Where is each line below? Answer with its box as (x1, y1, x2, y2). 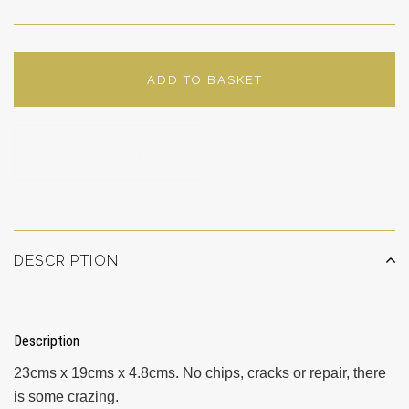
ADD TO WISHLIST (45, 146, 173, 161)
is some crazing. (14, 389, 119, 405)
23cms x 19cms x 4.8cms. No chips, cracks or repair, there (14, 365, 386, 382)
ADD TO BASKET (146, 73, 263, 88)
